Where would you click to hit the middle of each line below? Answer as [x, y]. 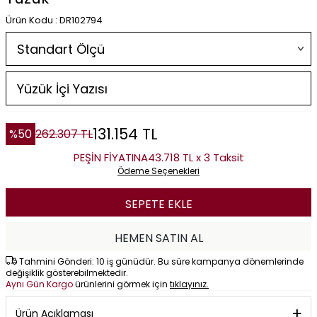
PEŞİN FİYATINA [110, 157]
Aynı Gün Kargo [40, 284]
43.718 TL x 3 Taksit [196, 157]
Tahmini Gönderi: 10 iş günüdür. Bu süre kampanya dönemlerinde [160, 261]
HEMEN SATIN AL [158, 238]
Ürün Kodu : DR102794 [54, 20]
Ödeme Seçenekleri [158, 171]
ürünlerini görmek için [122, 284]
